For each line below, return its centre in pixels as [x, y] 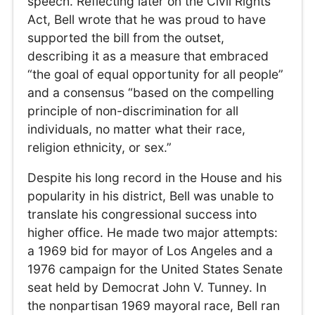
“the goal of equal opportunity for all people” [156, 74]
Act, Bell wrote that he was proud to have [147, 19]
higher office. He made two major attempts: [153, 233]
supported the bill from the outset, [126, 37]
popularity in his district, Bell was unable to [151, 196]
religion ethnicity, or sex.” [100, 147]
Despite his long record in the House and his [155, 178]
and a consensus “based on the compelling [151, 92]
